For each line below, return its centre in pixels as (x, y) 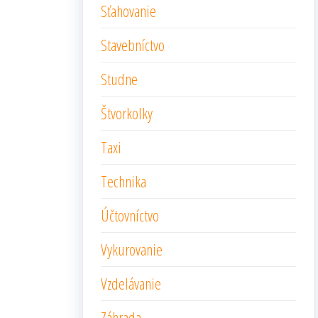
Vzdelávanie (131, 283)
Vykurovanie (132, 249)
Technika (124, 181)
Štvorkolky (127, 113)
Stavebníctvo (133, 45)
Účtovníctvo (130, 215)
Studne (119, 79)
